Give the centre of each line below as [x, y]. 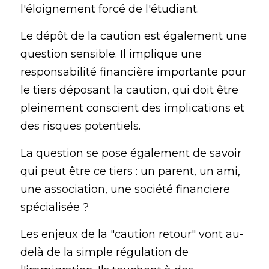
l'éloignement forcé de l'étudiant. [110, 9]
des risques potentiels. [82, 126]
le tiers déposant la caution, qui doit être [129, 90]
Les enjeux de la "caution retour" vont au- [132, 234]
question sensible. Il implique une [111, 54]
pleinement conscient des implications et [132, 108]
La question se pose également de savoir [131, 153]
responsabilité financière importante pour [133, 72]
